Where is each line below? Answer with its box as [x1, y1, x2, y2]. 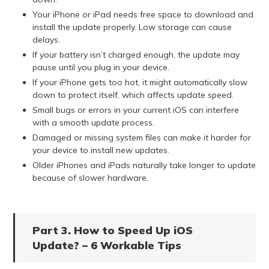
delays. [32, 34, 60, 46]
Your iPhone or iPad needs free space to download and [32, 9, 253, 20]
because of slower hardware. [32, 172, 148, 184]
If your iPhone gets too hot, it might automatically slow [32, 77, 247, 88]
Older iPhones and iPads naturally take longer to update [32, 160, 256, 171]
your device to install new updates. [32, 145, 169, 156]
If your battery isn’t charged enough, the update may [32, 49, 240, 61]
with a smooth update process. [32, 117, 154, 128]
